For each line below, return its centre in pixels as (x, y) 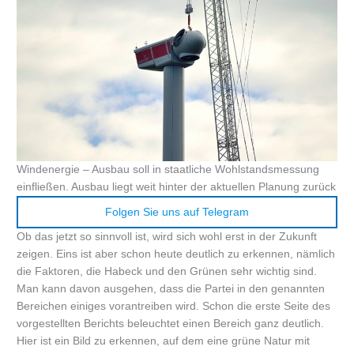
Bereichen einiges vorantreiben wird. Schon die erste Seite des (174, 306)
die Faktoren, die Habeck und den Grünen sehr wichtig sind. (167, 271)
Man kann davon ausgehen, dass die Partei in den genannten (171, 288)
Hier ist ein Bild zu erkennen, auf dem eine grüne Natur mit (164, 341)
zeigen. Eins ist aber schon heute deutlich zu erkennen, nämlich (176, 254)
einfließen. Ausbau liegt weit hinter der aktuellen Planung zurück (177, 186)
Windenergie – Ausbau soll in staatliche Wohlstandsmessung (168, 169)
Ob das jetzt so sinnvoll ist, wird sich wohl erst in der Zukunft (167, 236)
